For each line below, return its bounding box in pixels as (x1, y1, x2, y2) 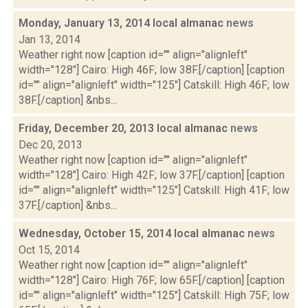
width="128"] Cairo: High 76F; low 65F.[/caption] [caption (19, 274, 285, 287)
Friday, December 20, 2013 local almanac (19, 122, 230, 135)
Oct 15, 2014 (19, 243, 80, 256)
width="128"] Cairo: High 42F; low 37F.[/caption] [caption (19, 168, 285, 181)
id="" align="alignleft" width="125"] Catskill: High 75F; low (19, 289, 289, 302)
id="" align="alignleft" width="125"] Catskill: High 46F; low (19, 78, 289, 91)
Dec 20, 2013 (19, 138, 82, 151)
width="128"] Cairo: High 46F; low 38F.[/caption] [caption (19, 63, 285, 76)
